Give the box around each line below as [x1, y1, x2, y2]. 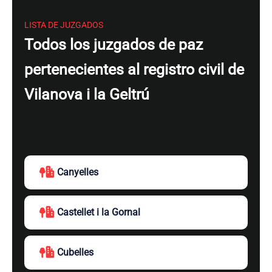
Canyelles [57, 166, 98, 178]
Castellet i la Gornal [57, 206, 140, 218]
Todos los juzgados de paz [24, 36, 203, 53]
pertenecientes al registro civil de [24, 61, 244, 78]
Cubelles [57, 246, 93, 258]
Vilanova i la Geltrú [24, 86, 149, 103]
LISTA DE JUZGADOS [24, 20, 103, 30]
